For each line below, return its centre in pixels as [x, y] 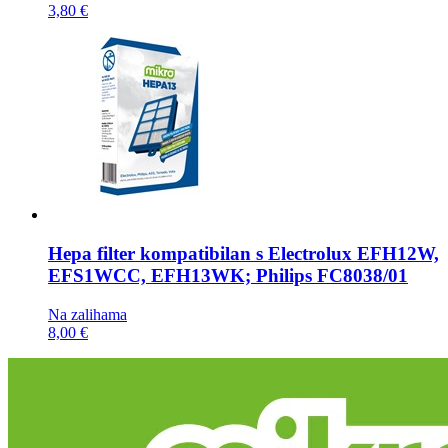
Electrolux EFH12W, [353, 253]
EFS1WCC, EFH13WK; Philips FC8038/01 [228, 275]
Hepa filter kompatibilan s [158, 253]
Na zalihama [87, 314]
